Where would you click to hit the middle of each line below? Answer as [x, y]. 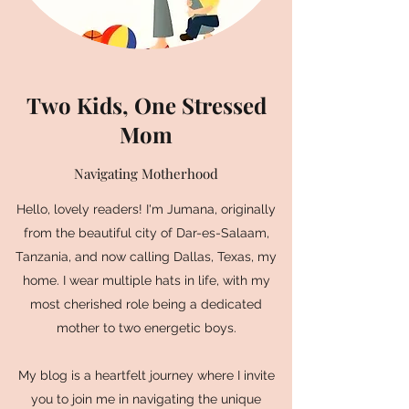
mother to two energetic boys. [146, 328]
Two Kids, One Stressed [146, 105]
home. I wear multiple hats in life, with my [146, 280]
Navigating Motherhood [146, 173]
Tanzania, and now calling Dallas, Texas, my [146, 257]
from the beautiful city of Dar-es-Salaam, [146, 233]
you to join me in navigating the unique [146, 399]
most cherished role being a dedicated [146, 304]
